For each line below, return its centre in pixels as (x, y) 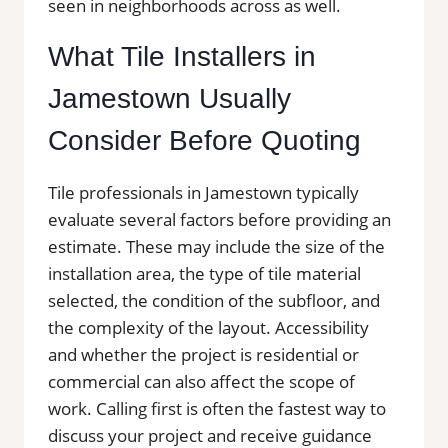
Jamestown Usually (169, 98)
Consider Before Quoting (204, 140)
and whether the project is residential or (203, 354)
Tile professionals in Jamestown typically (203, 192)
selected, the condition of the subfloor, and (214, 300)
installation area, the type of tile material (204, 273)
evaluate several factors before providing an (219, 219)
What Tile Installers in (182, 56)
